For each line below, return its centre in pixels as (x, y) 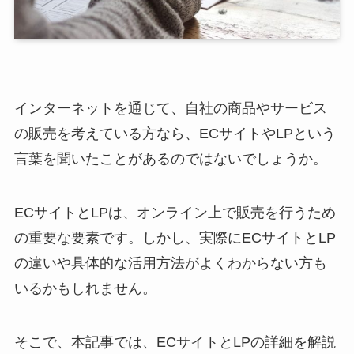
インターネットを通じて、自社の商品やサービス (170, 109)
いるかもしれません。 (85, 288)
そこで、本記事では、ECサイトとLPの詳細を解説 (175, 342)
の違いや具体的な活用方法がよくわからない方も (170, 263)
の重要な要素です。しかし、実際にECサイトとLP (175, 237)
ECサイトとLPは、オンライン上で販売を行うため (175, 212)
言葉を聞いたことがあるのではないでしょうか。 (170, 159)
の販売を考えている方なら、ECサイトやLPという (175, 134)
